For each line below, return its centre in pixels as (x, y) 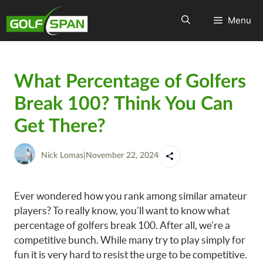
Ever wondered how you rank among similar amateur (131, 196)
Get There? (60, 126)
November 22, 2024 (122, 156)
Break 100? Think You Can (124, 104)
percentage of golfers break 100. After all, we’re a (122, 225)
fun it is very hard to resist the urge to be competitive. (131, 254)
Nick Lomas (62, 156)
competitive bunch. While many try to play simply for (130, 240)
